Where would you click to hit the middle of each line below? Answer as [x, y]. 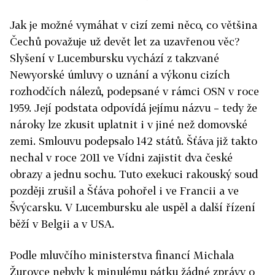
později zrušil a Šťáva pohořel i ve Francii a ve [124, 190]
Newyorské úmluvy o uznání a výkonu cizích [120, 74]
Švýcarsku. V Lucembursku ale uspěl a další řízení [133, 207]
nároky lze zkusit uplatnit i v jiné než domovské [129, 124]
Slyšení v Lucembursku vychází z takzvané [114, 58]
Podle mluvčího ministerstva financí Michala [122, 255]
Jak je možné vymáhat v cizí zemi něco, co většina [134, 25]
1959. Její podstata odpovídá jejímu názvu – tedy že [134, 107]
